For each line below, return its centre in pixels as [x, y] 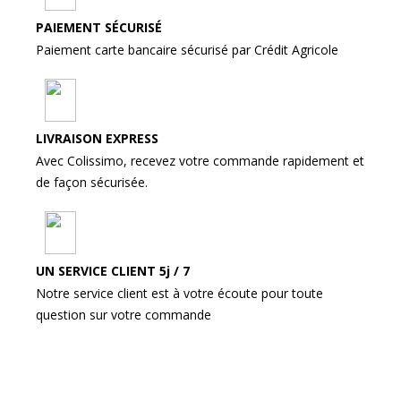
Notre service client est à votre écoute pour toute [179, 293]
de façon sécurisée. [92, 182]
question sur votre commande [124, 314]
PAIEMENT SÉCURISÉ [99, 27]
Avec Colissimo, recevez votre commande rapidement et [200, 160]
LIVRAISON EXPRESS [97, 138]
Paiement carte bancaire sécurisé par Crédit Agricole [187, 49]
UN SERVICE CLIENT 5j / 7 [113, 270]
